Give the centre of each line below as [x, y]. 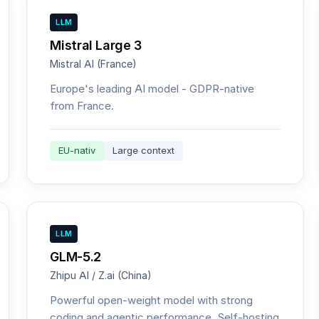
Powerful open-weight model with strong [152, 300]
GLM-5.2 [75, 257]
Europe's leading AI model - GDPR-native [152, 89]
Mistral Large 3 [96, 45]
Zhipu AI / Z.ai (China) [101, 276]
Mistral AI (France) [94, 64]
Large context [144, 151]
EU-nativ [77, 151]
